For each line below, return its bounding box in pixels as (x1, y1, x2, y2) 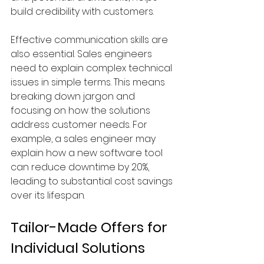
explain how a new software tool (11, 146, 165, 160)
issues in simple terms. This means (11, 75, 167, 89)
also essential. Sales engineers (11, 47, 154, 61)
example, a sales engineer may (11, 132, 158, 146)
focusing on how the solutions (11, 104, 153, 117)
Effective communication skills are (11, 33, 170, 47)
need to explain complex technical (11, 61, 174, 75)
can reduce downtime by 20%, (11, 160, 151, 174)
